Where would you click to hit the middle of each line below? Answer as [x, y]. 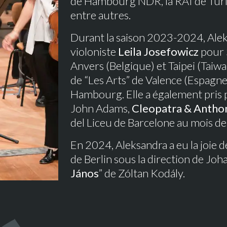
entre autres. [101, 15]
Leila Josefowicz [158, 51]
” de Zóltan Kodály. [142, 173]
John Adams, [101, 108]
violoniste [94, 51]
